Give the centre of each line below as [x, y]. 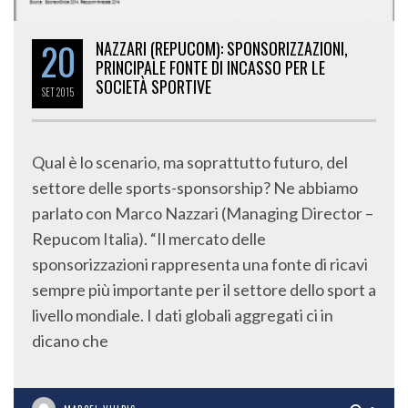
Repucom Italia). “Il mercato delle [149, 239]
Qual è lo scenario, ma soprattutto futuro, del [190, 163]
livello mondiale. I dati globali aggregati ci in [183, 316]
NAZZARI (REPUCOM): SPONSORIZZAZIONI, [222, 49]
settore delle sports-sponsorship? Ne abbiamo [195, 188]
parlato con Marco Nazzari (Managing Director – [203, 214]
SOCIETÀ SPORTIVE [153, 87]
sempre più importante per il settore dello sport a [204, 290]
